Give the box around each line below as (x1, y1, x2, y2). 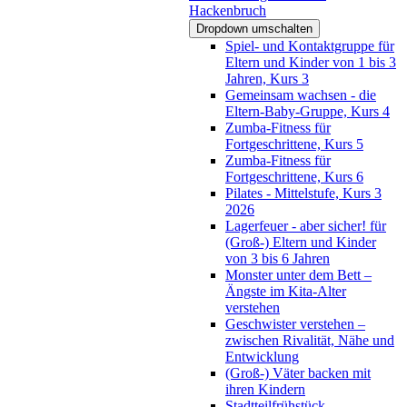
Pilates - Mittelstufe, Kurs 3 (225, 184, 382, 201)
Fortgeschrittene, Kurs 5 (225, 135, 363, 152)
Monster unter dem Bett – (225, 266, 372, 283)
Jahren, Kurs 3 (225, 70, 309, 86)
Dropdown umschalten (196, 21, 313, 35)
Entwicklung (225, 348, 299, 364)
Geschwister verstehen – (225, 315, 365, 332)
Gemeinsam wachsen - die (225, 86, 376, 103)
